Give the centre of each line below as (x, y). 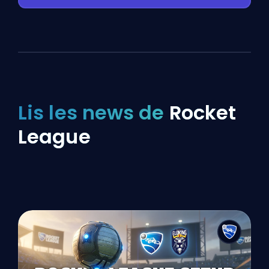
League (54, 136)
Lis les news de (94, 112)
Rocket (203, 112)
